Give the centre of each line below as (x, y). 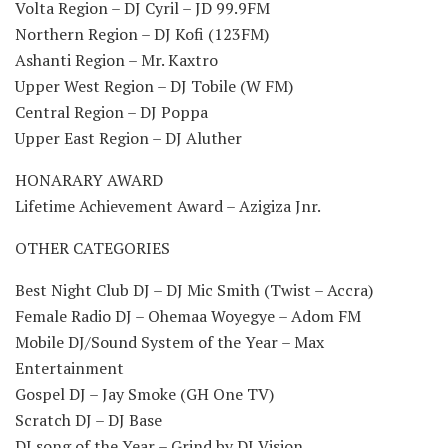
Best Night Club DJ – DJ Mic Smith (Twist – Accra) (194, 290)
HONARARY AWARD (89, 180)
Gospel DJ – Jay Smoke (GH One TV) (144, 394)
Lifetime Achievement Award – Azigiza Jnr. (168, 206)
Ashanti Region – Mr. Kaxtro (116, 60)
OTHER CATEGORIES (92, 248)
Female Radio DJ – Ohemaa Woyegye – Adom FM (188, 316)
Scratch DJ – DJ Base (88, 420)
